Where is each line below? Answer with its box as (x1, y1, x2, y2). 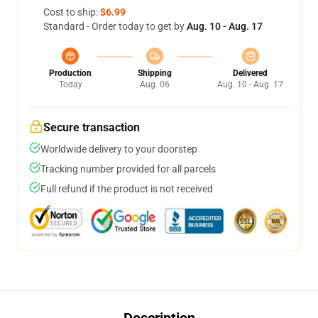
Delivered (233, 68, 268, 78)
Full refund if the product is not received (40, 183, 213, 194)
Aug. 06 (139, 79, 170, 89)
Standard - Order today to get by (43, 21, 187, 32)
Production (49, 68, 92, 78)
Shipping (137, 68, 172, 78)
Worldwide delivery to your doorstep (40, 143, 197, 155)
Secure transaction (43, 121, 140, 134)
